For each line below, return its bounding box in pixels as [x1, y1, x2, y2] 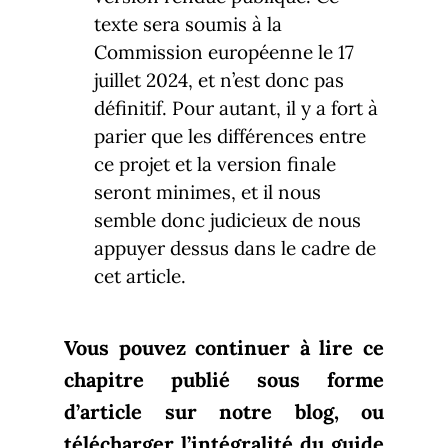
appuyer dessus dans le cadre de [94, 235, 376, 260]
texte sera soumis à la [94, 11, 282, 36]
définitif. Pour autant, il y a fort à [94, 95, 378, 120]
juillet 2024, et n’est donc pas [94, 67, 344, 92]
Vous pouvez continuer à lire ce [64, 334, 384, 360]
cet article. [94, 263, 186, 288]
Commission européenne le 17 [94, 39, 354, 64]
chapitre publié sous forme [64, 366, 384, 392]
